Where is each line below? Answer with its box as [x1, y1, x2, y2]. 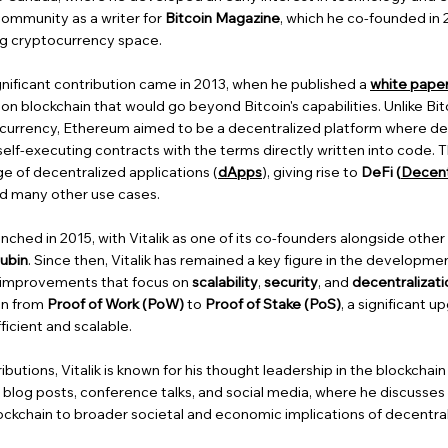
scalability [192, 272, 258, 291]
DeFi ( [361, 162, 401, 181]
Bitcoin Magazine [165, 8, 280, 27]
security [264, 272, 318, 291]
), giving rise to [262, 162, 361, 181]
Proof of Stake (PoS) [205, 294, 341, 313]
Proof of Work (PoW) [47, 294, 184, 313]
